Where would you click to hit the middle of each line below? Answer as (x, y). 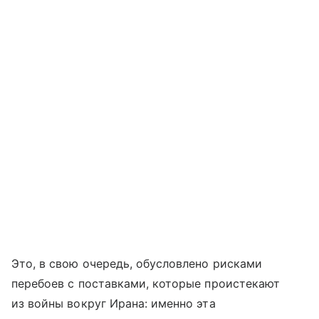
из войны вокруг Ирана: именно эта (114, 304)
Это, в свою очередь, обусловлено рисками (137, 264)
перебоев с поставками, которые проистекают (146, 284)
